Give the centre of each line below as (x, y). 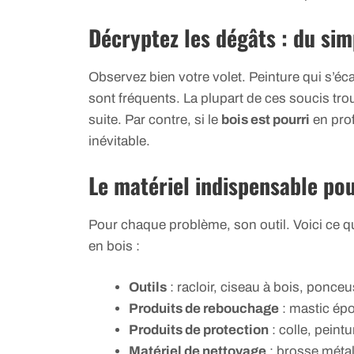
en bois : (114, 246)
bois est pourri (265, 120)
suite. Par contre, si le (155, 120)
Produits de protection (199, 330)
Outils (148, 288)
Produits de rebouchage (204, 309)
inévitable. (119, 141)
